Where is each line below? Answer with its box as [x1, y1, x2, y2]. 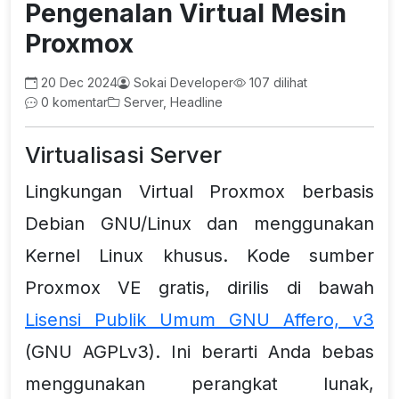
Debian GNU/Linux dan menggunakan [25, 212, 374, 234]
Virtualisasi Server [25, 141, 222, 168]
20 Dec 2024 [37, 74, 118, 90]
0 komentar [37, 94, 108, 110]
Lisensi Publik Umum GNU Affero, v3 [25, 308, 374, 330]
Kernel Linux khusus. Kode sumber [25, 244, 374, 266]
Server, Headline [120, 94, 223, 110]
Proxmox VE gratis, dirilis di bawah [25, 276, 374, 298]
